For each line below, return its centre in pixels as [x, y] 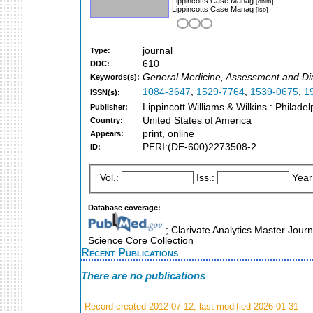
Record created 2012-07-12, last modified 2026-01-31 [190, 306]
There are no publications [143, 276]
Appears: [107, 134]
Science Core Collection [141, 240]
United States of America [197, 121]
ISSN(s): [105, 93]
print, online [168, 134]
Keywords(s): [115, 77]
